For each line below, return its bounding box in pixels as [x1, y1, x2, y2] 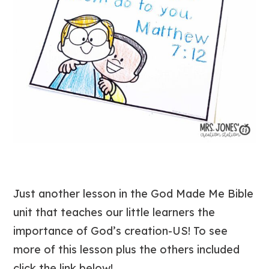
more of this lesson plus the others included [13, 243, 240, 257]
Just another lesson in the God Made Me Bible [13, 187, 254, 201]
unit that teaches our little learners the [13, 205, 216, 220]
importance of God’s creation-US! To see [13, 224, 228, 238]
